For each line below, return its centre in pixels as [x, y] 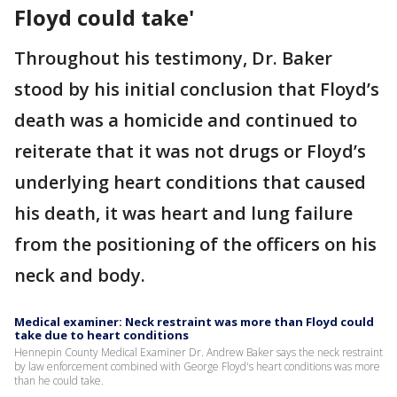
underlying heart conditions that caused [190, 182]
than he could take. [59, 381]
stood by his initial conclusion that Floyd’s [197, 89]
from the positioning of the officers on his [195, 244]
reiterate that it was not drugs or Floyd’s [190, 151]
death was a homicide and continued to [186, 120]
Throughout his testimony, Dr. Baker [173, 58]
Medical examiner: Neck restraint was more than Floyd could [194, 322]
